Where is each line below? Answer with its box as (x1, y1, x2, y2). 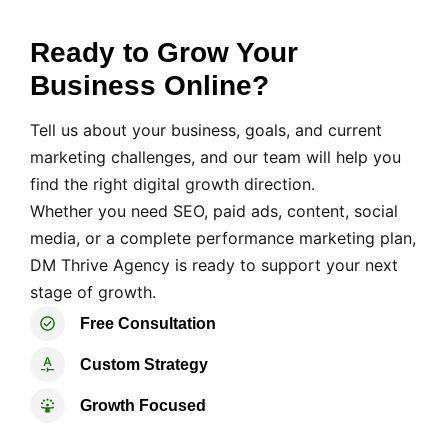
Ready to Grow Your (30, 36, 298, 68)
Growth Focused (80, 397, 206, 415)
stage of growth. (30, 281, 156, 302)
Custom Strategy (80, 356, 208, 374)
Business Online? (30, 69, 269, 101)
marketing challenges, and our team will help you (30, 146, 401, 167)
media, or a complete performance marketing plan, (30, 227, 416, 248)
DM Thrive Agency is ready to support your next (30, 254, 398, 275)
